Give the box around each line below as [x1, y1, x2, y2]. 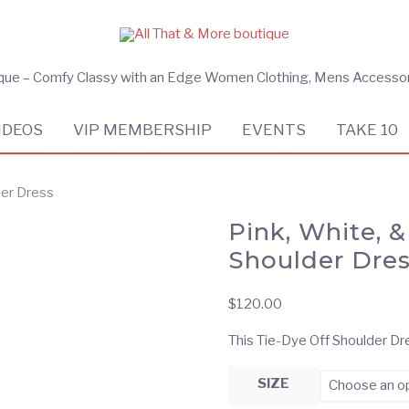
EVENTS [242, 120, 307, 139]
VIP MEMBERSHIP [73, 120, 213, 139]
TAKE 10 [336, 120, 399, 139]
